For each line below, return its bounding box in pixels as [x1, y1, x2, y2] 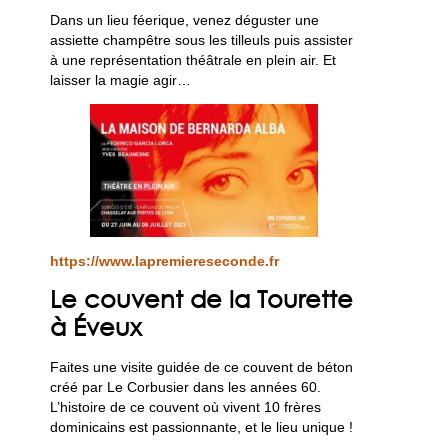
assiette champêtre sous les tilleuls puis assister [50, 32, 354, 49]
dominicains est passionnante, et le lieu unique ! [50, 419, 354, 436]
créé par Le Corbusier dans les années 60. [50, 379, 322, 396]
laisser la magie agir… [50, 72, 192, 89]
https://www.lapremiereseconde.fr [50, 252, 280, 269]
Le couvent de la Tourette [50, 284, 354, 314]
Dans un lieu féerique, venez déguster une [50, 12, 320, 29]
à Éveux [50, 312, 143, 342]
